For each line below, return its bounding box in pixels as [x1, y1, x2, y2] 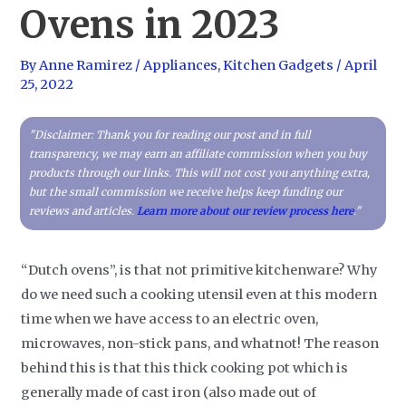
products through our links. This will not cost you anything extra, [29, 166, 371, 179]
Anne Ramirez [39, 57, 136, 73]
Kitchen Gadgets [223, 57, 334, 73]
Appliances [143, 57, 218, 73]
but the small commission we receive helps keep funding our [29, 185, 343, 198]
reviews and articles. [29, 204, 138, 217]
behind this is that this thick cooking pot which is [21, 359, 349, 376]
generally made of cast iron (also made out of [21, 383, 317, 401]
